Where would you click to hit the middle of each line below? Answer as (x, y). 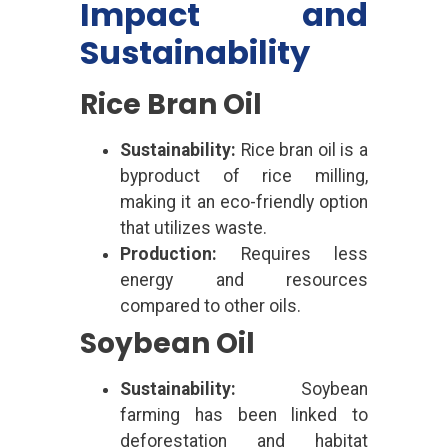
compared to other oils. (210, 305)
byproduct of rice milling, (244, 175)
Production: (168, 253)
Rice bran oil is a (302, 149)
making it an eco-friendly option (244, 201)
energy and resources (244, 279)
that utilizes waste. (193, 227)
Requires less (292, 253)
